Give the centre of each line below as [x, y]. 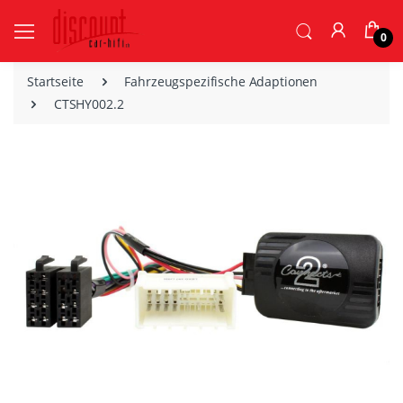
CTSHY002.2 [89, 104]
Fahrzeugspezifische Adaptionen [221, 82]
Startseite [55, 82]
